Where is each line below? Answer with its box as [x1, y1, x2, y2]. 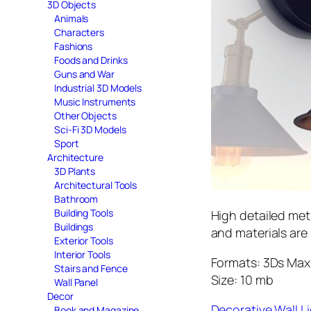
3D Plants [54, 164, 96, 178]
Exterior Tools [54, 233, 113, 247]
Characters [54, 25, 104, 39]
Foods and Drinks [54, 53, 128, 67]
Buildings [54, 219, 94, 233]
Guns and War [54, 67, 115, 81]
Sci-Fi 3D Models [54, 122, 126, 136]
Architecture [47, 150, 103, 164]
